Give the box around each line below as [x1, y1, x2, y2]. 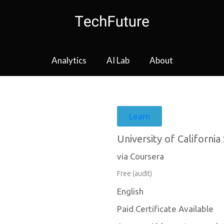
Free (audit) [117, 169, 152, 177]
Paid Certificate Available [117, 204, 213, 213]
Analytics [51, 55, 86, 65]
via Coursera [117, 151, 164, 161]
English [117, 186, 143, 196]
